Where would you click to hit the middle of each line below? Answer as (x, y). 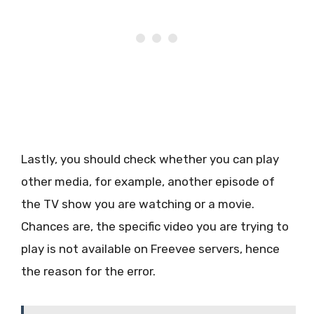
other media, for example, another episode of (148, 182)
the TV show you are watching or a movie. (138, 204)
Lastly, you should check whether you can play (150, 159)
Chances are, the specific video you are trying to (155, 227)
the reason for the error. (88, 272)
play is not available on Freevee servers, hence (150, 249)
